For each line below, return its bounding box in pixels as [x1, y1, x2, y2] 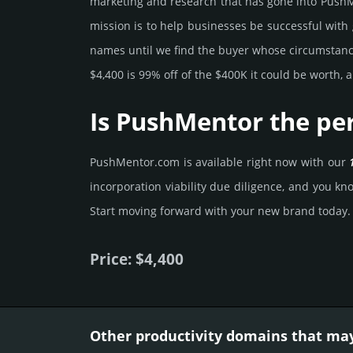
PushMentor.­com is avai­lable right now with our [90, 154, 350, 170]
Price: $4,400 [90, 248, 184, 270]
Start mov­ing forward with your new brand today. [90, 203, 351, 219]
